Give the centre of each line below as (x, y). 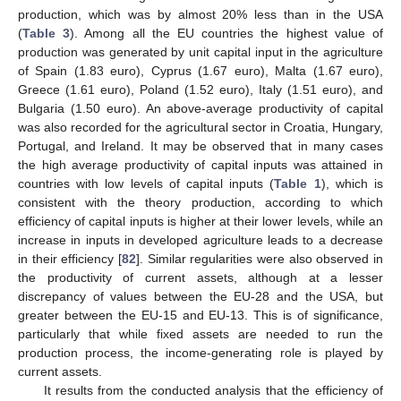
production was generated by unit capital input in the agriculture (200, 51)
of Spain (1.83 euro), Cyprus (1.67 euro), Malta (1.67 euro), (200, 70)
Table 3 (47, 33)
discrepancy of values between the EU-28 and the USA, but (200, 296)
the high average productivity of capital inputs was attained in (200, 164)
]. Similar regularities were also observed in (260, 258)
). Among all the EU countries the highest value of (227, 33)
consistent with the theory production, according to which (200, 202)
